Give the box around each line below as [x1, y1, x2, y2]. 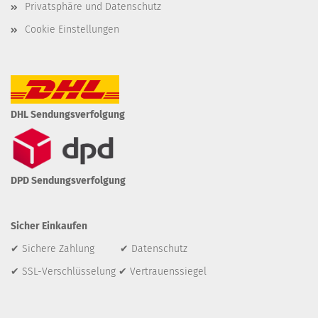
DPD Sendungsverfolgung [11, 175, 126, 187]
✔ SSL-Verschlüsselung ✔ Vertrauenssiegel [11, 265, 207, 278]
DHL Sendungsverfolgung [11, 109, 125, 121]
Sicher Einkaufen [11, 220, 87, 232]
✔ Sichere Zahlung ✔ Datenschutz [11, 243, 187, 255]
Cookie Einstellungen [25, 23, 119, 35]
